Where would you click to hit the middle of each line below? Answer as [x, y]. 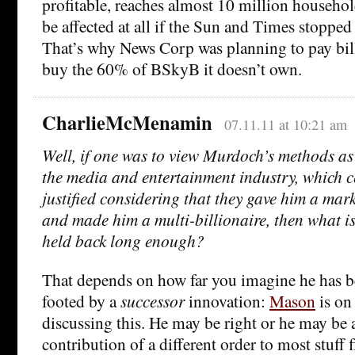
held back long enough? [123, 241]
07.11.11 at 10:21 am [285, 125]
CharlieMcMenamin [127, 123]
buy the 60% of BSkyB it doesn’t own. [172, 69]
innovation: [229, 301]
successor [155, 301]
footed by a [81, 301]
